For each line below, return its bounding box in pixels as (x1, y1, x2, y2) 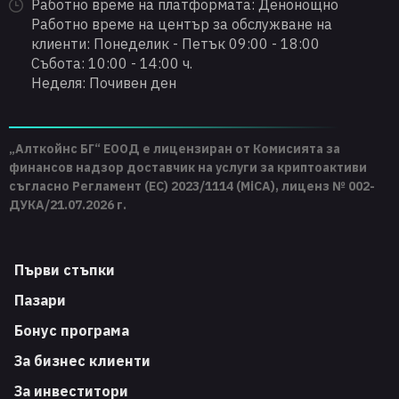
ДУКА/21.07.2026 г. (9, 196, 126, 213)
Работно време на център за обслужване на (31, 14, 332, 33)
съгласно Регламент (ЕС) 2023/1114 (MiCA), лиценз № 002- (9, 177, 375, 194)
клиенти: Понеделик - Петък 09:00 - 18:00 (31, 34, 320, 53)
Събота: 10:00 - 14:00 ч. (31, 53, 192, 72)
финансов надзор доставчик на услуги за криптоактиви (9, 159, 367, 175)
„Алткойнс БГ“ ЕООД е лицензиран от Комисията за (9, 140, 340, 157)
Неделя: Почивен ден (31, 73, 176, 92)
